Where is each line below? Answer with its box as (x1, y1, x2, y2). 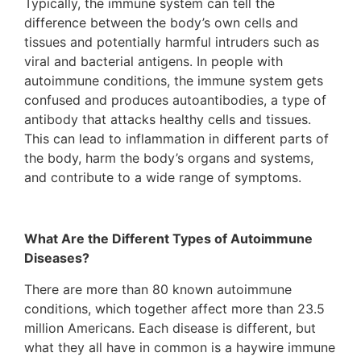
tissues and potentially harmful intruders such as (24, 33, 319, 50)
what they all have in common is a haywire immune (24, 338, 335, 355)
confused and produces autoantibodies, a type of (24, 91, 326, 108)
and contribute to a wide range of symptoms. (24, 168, 301, 185)
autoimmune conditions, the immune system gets (24, 72, 323, 89)
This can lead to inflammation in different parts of (24, 130, 329, 147)
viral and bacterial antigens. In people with (24, 52, 283, 69)
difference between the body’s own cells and (24, 14, 298, 31)
